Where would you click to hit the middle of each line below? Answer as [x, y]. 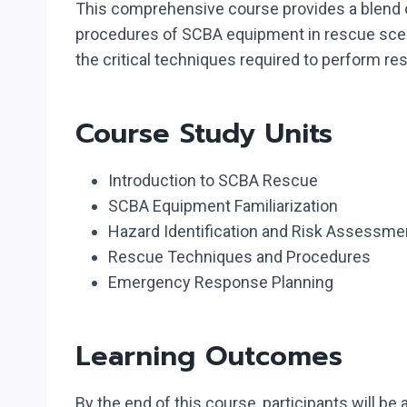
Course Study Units [204, 133]
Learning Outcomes [209, 356]
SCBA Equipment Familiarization [223, 205]
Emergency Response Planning [221, 282]
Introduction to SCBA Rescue [213, 180]
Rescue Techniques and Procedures [239, 256]
